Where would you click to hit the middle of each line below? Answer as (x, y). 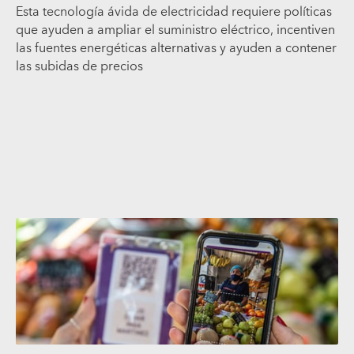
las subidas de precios (79, 66)
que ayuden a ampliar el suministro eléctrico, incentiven (175, 30)
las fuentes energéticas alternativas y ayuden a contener (176, 48)
